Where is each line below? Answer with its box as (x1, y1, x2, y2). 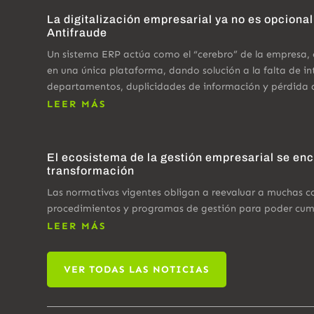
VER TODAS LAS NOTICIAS (64, 263, 210, 275)
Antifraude (47, 26, 108, 39)
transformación (47, 164, 135, 177)
